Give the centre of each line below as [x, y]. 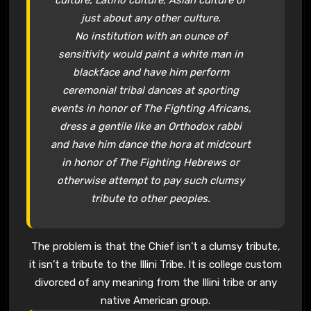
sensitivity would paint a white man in [151, 54]
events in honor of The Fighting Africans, [151, 108]
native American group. [155, 300]
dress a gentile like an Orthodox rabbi [151, 126]
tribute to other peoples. [151, 198]
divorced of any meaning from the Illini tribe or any [155, 282]
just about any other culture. [151, 18]
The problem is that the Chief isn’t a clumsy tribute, [155, 246]
